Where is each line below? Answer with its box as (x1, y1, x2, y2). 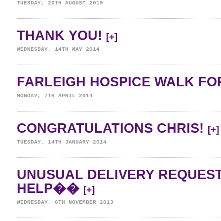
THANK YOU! (17, 28, 106, 43)
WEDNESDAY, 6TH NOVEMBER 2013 (17, 199, 113, 205)
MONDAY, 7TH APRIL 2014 (17, 93, 93, 99)
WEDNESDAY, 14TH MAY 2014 (17, 46, 100, 52)
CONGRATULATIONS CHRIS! (17, 121, 208, 136)
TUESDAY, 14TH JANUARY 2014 (17, 139, 107, 145)
